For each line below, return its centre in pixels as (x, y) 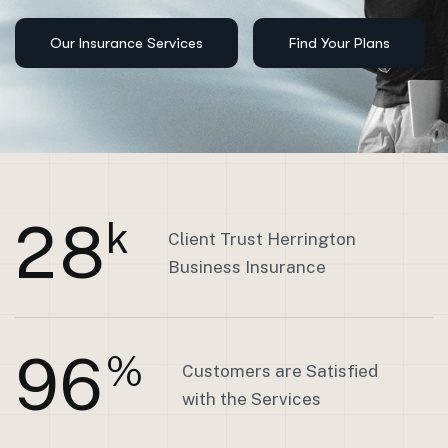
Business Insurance (247, 266)
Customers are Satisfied (280, 370)
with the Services (251, 398)
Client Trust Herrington (262, 238)
